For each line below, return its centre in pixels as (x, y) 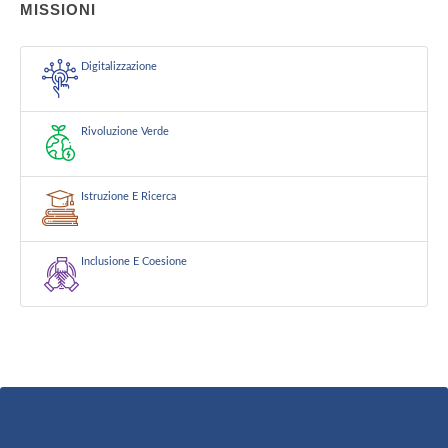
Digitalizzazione (119, 66)
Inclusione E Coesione (134, 261)
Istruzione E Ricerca (128, 196)
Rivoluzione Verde (125, 131)
